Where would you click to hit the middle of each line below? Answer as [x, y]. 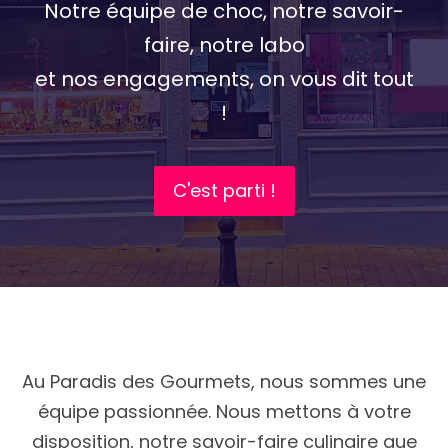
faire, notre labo [224, 45]
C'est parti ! [224, 190]
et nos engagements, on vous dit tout [224, 79]
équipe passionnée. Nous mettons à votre [224, 411]
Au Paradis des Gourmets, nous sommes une [224, 381]
